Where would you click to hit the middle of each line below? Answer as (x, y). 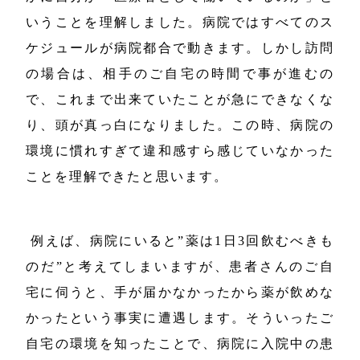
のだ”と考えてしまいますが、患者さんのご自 (180, 267)
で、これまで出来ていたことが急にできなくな (180, 100)
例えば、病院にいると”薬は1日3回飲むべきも (180, 241)
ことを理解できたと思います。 (127, 177)
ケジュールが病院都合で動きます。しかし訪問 (180, 48)
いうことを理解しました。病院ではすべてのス (180, 22)
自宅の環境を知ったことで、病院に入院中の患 (180, 344)
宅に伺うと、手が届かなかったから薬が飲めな (180, 292)
